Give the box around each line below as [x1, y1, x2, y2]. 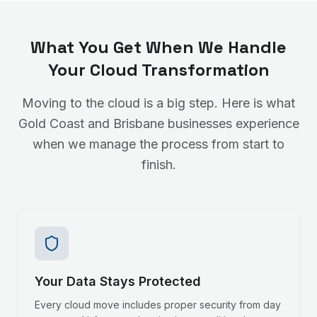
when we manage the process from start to [33, 137, 284, 151]
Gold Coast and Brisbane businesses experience [18, 116, 299, 131]
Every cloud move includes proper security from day [35, 299, 281, 311]
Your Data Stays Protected [35, 274, 201, 289]
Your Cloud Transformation [47, 59, 270, 81]
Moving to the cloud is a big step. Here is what [22, 96, 295, 110]
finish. [141, 157, 176, 172]
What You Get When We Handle [30, 36, 287, 58]
